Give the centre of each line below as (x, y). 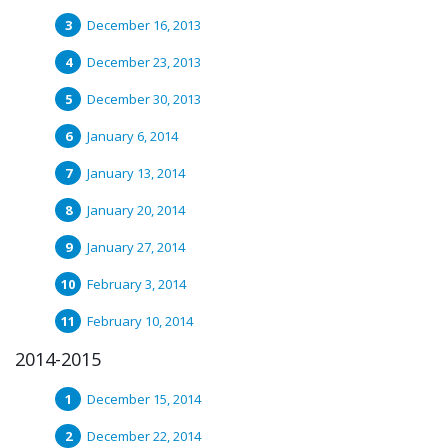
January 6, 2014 (132, 136)
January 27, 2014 (136, 247)
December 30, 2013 (144, 99)
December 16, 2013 (144, 25)
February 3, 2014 (136, 284)
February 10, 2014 (140, 321)
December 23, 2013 (144, 62)
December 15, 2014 (144, 399)
